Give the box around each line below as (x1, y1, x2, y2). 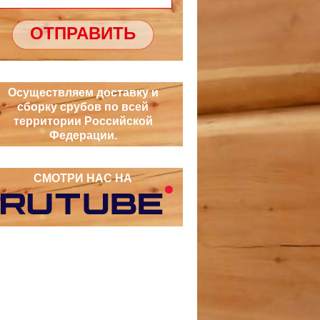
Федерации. (49, 129, 117, 141)
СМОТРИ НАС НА (34, 172, 132, 184)
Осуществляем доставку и (7, 86, 159, 99)
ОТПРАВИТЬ (30, 24, 136, 43)
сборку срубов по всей (17, 101, 149, 113)
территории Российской (13, 115, 153, 127)
